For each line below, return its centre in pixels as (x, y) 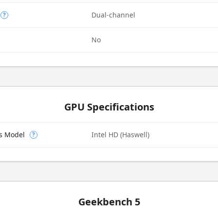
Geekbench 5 (109, 202)
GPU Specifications (109, 107)
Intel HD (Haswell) (121, 135)
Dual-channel (114, 15)
